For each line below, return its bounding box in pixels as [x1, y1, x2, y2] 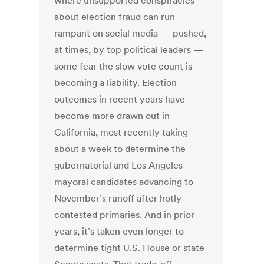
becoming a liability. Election [54, 77, 177, 89]
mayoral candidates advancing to [54, 176, 194, 188]
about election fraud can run [54, 11, 176, 23]
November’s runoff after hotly [54, 192, 182, 204]
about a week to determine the [54, 143, 186, 155]
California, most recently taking [54, 126, 189, 138]
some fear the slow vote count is [54, 60, 193, 72]
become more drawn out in [54, 110, 170, 122]
